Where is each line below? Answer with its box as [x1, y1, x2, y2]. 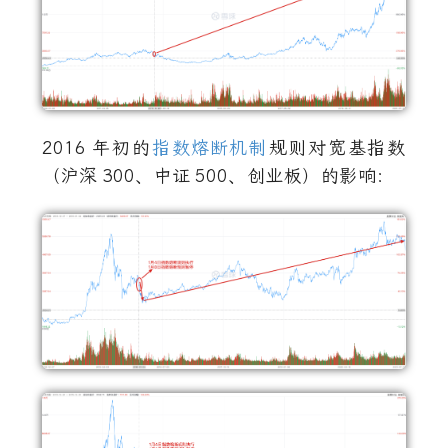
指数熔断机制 [152, 136, 268, 159]
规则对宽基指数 [268, 136, 406, 159]
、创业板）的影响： [228, 164, 395, 187]
